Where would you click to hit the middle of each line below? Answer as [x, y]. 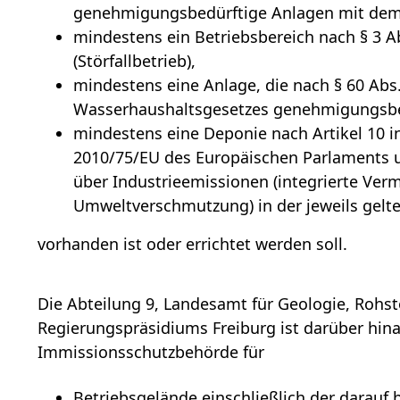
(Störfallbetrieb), [135, 61]
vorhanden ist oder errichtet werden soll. [193, 244]
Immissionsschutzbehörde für [151, 352]
